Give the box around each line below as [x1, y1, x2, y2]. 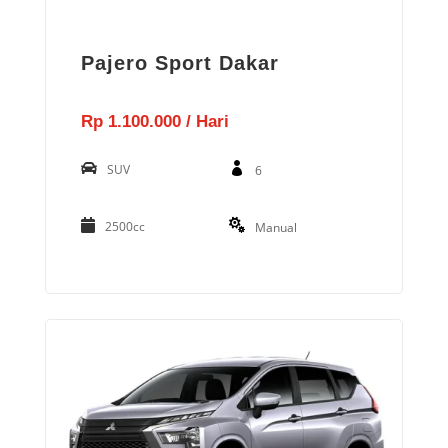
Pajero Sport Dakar [81, 51, 280, 74]
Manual [254, 218, 297, 236]
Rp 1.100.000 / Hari [81, 111, 230, 131]
